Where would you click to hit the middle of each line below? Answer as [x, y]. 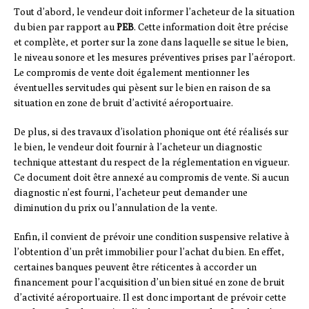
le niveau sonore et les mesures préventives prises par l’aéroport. [154, 58]
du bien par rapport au [65, 27]
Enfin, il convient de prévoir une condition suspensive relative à [152, 237]
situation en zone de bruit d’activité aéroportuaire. [123, 103]
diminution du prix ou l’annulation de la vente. [116, 208]
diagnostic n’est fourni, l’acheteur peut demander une [131, 193]
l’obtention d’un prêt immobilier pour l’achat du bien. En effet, [149, 252]
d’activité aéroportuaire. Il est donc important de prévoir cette [150, 298]
